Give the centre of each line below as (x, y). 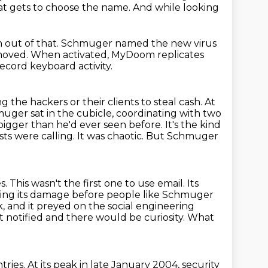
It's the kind (193, 125)
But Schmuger (182, 136)
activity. (95, 66)
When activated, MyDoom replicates (117, 55)
